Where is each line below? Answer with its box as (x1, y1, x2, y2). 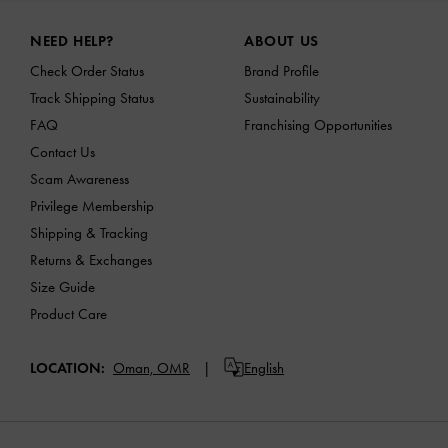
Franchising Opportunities (244, 115, 392, 134)
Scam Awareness (30, 169, 129, 188)
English (244, 359, 284, 377)
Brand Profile (244, 61, 319, 80)
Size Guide (30, 277, 95, 296)
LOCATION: (30, 359, 105, 377)
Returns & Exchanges (30, 250, 152, 269)
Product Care (30, 304, 107, 323)
